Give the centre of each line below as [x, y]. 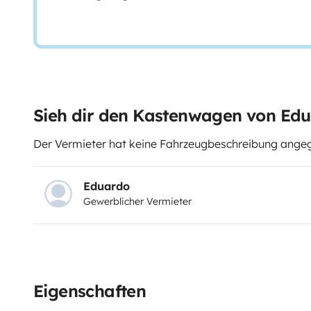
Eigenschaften [90, 291]
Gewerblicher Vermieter [137, 202]
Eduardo [107, 186]
